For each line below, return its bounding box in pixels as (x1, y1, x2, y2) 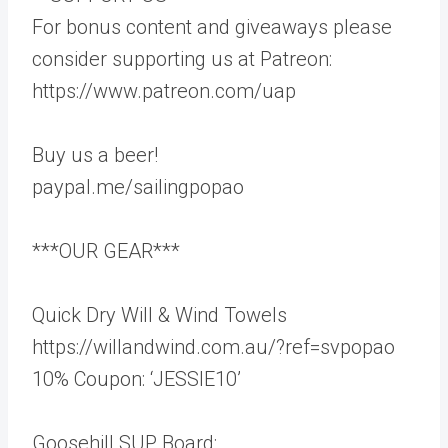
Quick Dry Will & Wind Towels (32, 303, 287, 327)
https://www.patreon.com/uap (32, 79, 296, 103)
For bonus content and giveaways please (32, 15, 392, 39)
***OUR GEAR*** (32, 239, 180, 263)
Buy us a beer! (32, 143, 158, 167)
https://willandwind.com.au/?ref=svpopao (32, 335, 395, 359)
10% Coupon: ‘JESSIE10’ (32, 367, 241, 391)
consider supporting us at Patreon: (32, 47, 332, 71)
